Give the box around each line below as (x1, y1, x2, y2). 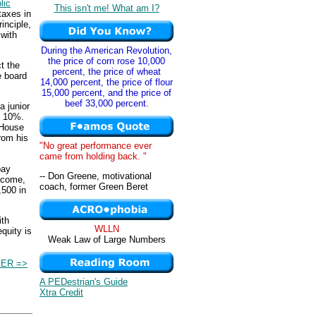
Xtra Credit (39, 287, 83, 298)
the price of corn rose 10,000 (48, 56, 165, 66)
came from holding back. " (39, 151, 147, 162)
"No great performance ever (39, 140, 152, 151)
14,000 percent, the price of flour (40, 77, 173, 87)
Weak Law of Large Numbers (47, 234, 166, 245)
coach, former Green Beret (39, 181, 148, 193)
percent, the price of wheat (52, 66, 161, 77)
